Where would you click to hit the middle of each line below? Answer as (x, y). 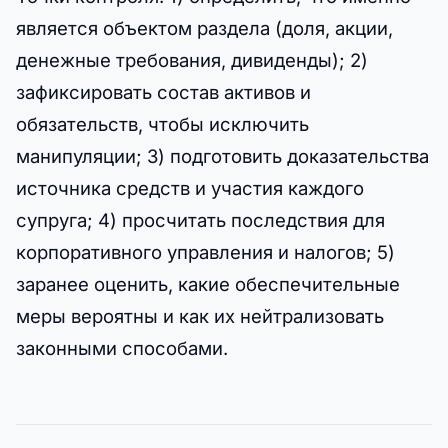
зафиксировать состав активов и (163, 91)
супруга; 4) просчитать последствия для (200, 219)
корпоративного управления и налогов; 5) (205, 251)
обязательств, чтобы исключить (162, 123)
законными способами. (122, 347)
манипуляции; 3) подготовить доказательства (222, 155)
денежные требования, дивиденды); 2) (192, 59)
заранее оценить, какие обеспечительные (208, 283)
